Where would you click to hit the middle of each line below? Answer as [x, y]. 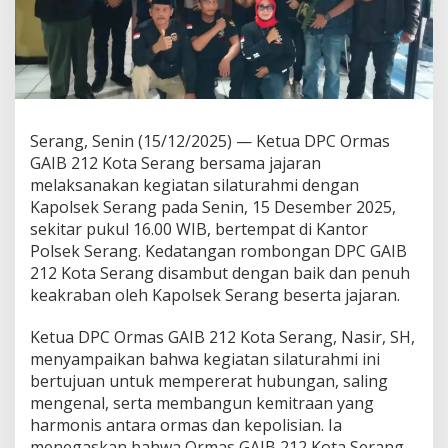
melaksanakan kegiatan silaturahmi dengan [194, 184]
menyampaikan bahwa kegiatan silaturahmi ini [205, 358]
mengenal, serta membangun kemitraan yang [202, 402]
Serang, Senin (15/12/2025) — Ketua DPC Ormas [210, 140]
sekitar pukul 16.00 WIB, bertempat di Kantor [199, 228]
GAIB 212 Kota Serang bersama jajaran [175, 162]
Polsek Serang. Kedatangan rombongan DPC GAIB [218, 250]
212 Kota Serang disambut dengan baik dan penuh [220, 272]
